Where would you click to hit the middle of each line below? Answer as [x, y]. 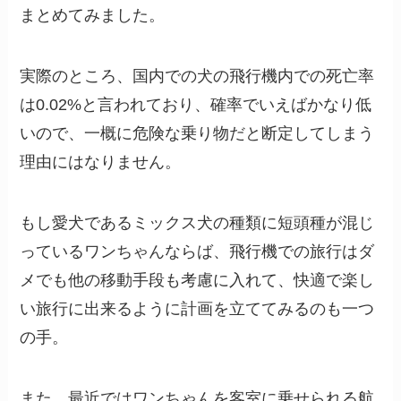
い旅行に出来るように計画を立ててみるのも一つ [197, 309]
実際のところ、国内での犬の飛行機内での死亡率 [197, 77]
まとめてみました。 [93, 16]
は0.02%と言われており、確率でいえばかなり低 [196, 105]
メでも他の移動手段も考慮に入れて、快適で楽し [197, 281]
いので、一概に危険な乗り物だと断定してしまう [197, 134]
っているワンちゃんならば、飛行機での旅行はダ [197, 252]
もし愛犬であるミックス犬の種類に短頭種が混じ [197, 223]
